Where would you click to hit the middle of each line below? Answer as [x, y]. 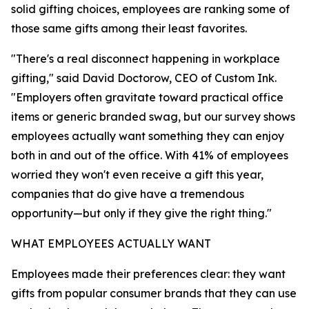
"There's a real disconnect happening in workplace [146, 59]
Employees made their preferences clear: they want [148, 274]
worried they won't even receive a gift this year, [137, 175]
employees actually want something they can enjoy [148, 136]
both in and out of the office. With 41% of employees [150, 155]
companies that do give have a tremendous [128, 194]
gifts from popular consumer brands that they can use [154, 293]
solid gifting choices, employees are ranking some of [150, 9]
